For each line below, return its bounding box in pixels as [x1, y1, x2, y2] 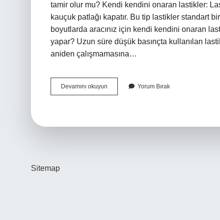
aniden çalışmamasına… [51, 50, 137, 58]
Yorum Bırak [137, 83, 170, 90]
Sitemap [31, 164, 60, 172]
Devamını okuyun [61, 83, 108, 90]
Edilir [107, 118, 121, 125]
